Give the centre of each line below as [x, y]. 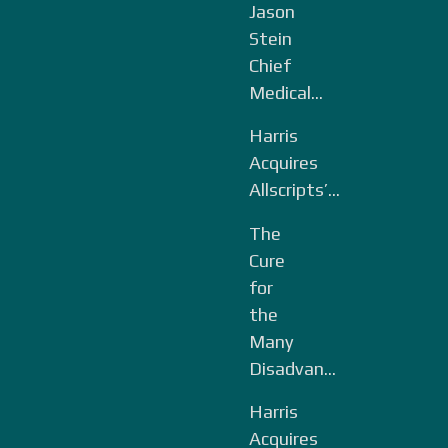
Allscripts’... [294, 189]
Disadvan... [292, 368]
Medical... [286, 92]
